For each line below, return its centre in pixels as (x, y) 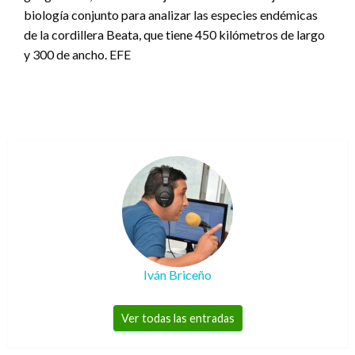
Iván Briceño (177, 274)
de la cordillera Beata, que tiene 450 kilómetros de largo (174, 34)
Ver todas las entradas (177, 318)
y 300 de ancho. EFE (77, 54)
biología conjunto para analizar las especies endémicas (171, 14)
